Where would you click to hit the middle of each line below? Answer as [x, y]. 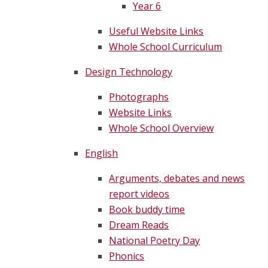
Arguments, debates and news [177, 179]
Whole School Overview [162, 128]
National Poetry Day [155, 241]
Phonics [127, 256]
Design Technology [129, 72]
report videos [139, 194]
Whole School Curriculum [166, 47]
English [102, 153]
